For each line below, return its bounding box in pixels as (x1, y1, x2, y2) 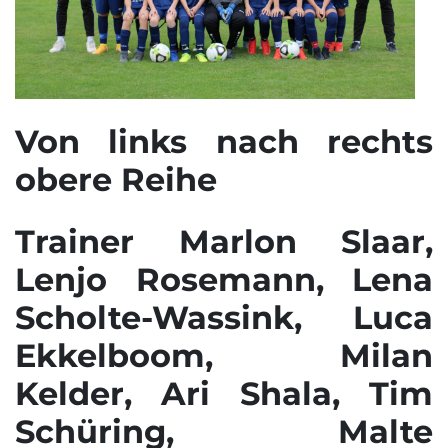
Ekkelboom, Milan (15, 335, 433, 375)
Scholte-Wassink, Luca (15, 297, 433, 337)
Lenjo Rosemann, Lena (15, 259, 433, 299)
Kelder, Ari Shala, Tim (15, 373, 433, 413)
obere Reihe (15, 159, 217, 199)
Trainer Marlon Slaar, (15, 221, 433, 261)
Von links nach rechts (15, 121, 433, 161)
